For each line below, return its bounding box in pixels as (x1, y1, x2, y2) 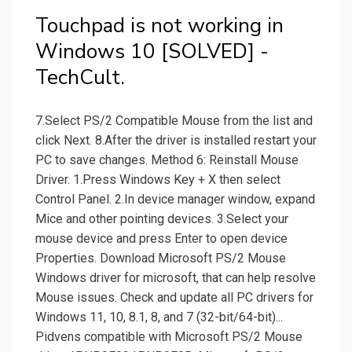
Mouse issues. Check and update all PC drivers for (35, 290, 313, 306)
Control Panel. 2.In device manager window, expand (35, 192, 315, 207)
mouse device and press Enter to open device (35, 231, 288, 247)
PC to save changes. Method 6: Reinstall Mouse (35, 152, 299, 168)
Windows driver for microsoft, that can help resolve (35, 270, 316, 286)
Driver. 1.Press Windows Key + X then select (35, 172, 280, 188)
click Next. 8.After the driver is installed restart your (35, 133, 317, 148)
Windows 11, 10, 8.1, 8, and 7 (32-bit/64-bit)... (35, 310, 283, 325)
